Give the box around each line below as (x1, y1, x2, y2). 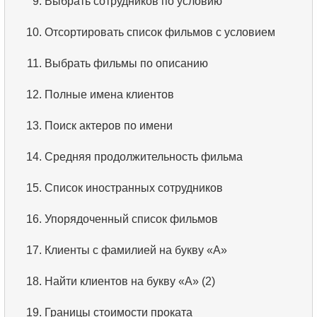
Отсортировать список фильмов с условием (45, 25, 275, 38)
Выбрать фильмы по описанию (45, 57, 208, 69)
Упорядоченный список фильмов (45, 212, 218, 225)
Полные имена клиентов (45, 88, 174, 100)
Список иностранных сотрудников (45, 181, 223, 194)
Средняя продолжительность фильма (45, 150, 243, 163)
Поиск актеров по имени (45, 119, 173, 132)
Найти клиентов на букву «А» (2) (45, 275, 215, 287)
